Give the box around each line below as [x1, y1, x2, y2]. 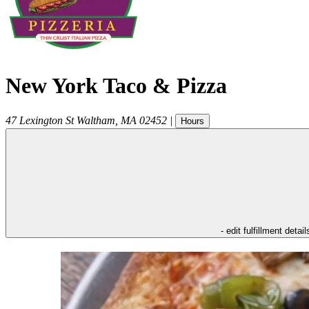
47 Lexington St [6, 114, 74, 126]
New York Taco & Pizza [6, 73, 227, 99]
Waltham [77, 114, 115, 126]
